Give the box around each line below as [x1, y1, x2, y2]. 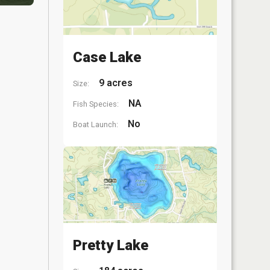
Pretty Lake [73, 237, 148, 254]
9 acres [96, 77, 133, 89]
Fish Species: [73, 99, 119, 108]
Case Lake [73, 48, 141, 66]
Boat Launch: [73, 119, 118, 129]
